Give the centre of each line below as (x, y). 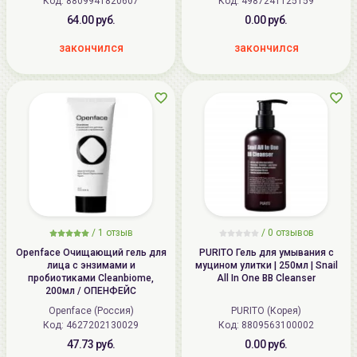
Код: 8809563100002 (266, 325)
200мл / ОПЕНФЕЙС (91, 290)
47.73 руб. (91, 344)
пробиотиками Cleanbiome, (91, 278)
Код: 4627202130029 (91, 325)
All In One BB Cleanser (266, 278)
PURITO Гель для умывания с (266, 252)
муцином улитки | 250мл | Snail (266, 265)
